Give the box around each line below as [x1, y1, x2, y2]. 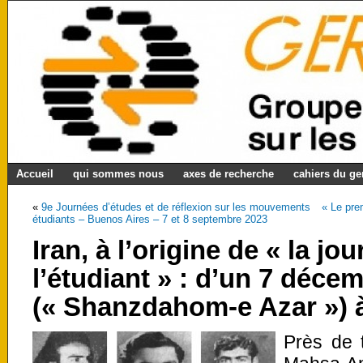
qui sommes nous [73, 168, 164, 180]
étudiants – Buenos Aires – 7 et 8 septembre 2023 [32, 213, 267, 225]
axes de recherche [183, 168, 274, 180]
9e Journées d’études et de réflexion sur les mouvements [41, 201, 310, 213]
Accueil [16, 168, 53, 180]
